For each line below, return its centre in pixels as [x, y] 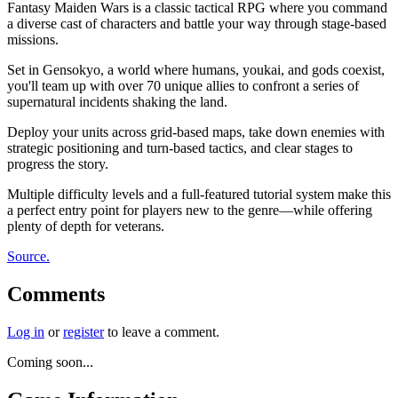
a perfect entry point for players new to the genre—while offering [190, 210]
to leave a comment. [162, 331]
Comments [56, 294]
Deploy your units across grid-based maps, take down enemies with [196, 131]
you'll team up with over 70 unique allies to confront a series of [183, 85]
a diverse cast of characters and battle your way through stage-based [197, 23]
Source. [28, 256]
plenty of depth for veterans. [86, 226]
